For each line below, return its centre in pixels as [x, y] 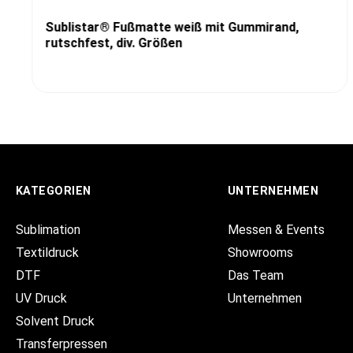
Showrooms [260, 253]
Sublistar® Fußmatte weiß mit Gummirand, [171, 28]
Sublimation [48, 230]
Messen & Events [276, 230]
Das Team [255, 276]
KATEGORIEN [54, 191]
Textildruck [47, 253]
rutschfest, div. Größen [113, 43]
